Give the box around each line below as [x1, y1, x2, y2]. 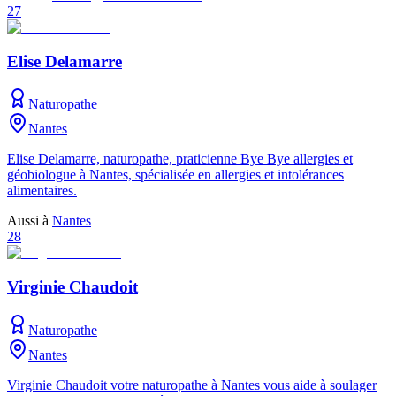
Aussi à [7, 213, 52, 229]
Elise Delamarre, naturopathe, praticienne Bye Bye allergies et [7, 151, 353, 167]
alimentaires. [7, 183, 77, 199]
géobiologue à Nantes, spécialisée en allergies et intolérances [7, 167, 344, 183]
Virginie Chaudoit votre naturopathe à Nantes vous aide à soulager [7, 377, 377, 392]
